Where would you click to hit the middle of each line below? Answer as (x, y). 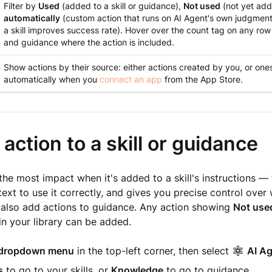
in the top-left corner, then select (153, 251)
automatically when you (51, 79)
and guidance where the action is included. (89, 42)
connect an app (131, 79)
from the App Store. (202, 79)
